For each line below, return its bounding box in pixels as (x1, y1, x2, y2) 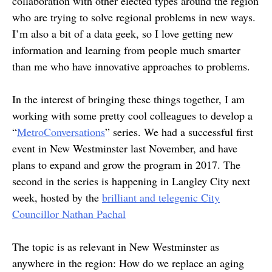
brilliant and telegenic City (102, 190, 220, 205)
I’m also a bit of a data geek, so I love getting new (12, 26, 233, 41)
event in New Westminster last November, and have (12, 141, 237, 156)
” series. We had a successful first (105, 124, 253, 140)
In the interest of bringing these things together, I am (12, 92, 245, 107)
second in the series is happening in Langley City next (12, 174, 250, 189)
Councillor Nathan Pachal (12, 206, 126, 222)
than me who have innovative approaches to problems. (12, 59, 250, 74)
